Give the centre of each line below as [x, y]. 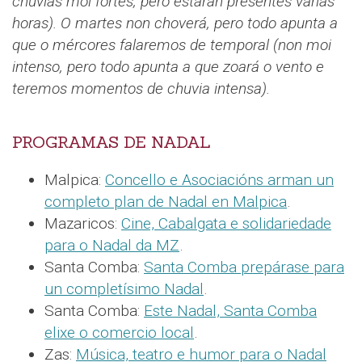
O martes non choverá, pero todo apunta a [199, 23]
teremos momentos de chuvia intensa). [141, 88]
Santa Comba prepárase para [244, 267]
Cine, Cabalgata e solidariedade [226, 223]
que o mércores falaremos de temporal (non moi [172, 44]
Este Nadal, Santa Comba [230, 310]
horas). [36, 23]
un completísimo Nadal [124, 288]
